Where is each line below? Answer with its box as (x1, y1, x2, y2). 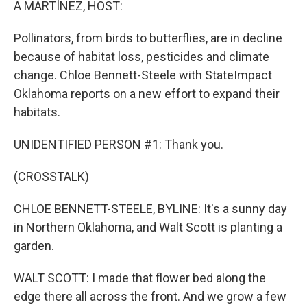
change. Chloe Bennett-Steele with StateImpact (14, 68, 272, 82)
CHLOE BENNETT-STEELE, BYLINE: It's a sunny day (14, 201, 287, 216)
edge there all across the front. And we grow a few (14, 289, 286, 304)
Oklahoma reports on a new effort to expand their (14, 86, 280, 101)
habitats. (14, 105, 60, 119)
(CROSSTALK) (14, 169, 89, 184)
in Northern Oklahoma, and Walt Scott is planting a (14, 220, 282, 234)
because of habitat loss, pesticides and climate (14, 49, 269, 64)
